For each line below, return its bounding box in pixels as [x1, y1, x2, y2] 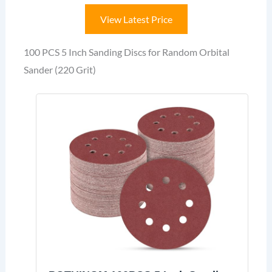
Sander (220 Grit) [23, 64, 96, 76]
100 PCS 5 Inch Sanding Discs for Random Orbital [23, 46, 229, 58]
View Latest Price [100, 13, 172, 25]
